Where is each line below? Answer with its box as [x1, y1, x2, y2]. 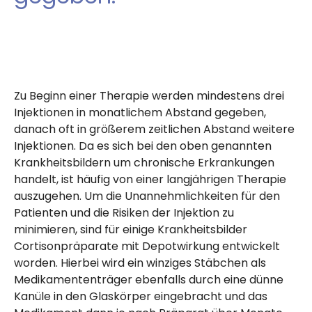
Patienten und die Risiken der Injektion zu [14, 205, 234, 221]
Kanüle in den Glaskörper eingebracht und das [14, 288, 267, 305]
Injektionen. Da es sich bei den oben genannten [14, 138, 272, 155]
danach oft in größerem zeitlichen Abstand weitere [14, 121, 295, 138]
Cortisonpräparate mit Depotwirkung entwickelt [14, 238, 280, 255]
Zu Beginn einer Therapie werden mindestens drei [14, 88, 284, 104]
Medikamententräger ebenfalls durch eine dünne [14, 272, 283, 288]
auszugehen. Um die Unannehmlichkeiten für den [14, 188, 280, 205]
